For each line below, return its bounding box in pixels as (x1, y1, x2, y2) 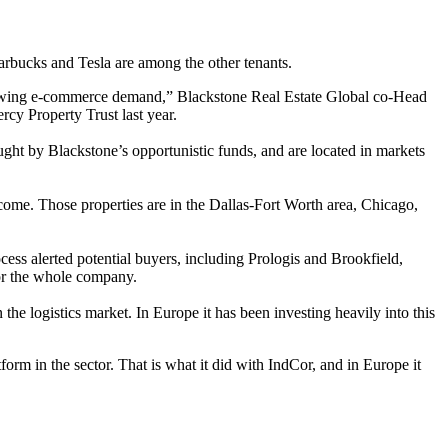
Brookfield (331, 250, 399, 267)
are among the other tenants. (111, 54, 292, 71)
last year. (118, 106, 177, 123)
